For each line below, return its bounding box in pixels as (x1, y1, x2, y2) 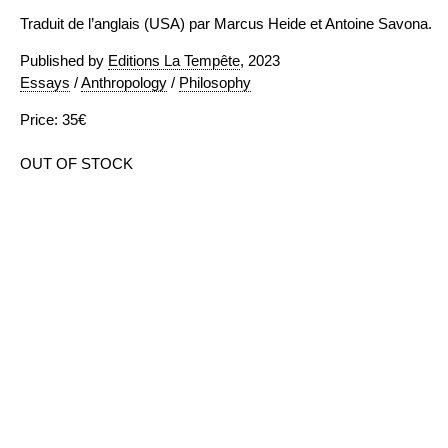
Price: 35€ (20, 111, 86, 128)
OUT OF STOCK (20, 155, 133, 172)
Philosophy (179, 74, 251, 91)
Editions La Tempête (108, 52, 240, 69)
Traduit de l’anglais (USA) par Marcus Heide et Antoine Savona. (20, 15, 432, 32)
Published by (20, 52, 108, 69)
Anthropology (81, 74, 167, 91)
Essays (20, 74, 70, 91)
